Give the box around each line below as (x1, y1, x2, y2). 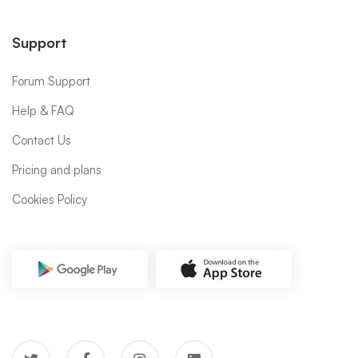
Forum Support (12, 73, 90, 89)
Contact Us (12, 132, 71, 148)
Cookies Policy (12, 191, 87, 207)
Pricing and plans (12, 161, 101, 177)
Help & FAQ (12, 102, 74, 118)
